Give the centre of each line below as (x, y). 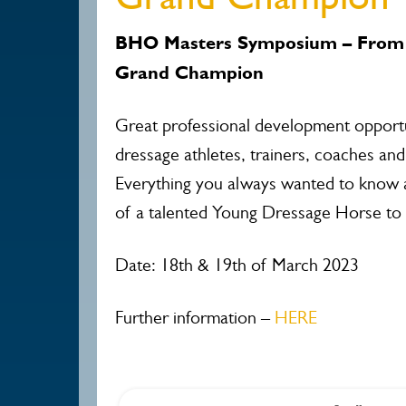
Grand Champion (189, 73)
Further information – (195, 318)
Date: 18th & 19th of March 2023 (237, 266)
